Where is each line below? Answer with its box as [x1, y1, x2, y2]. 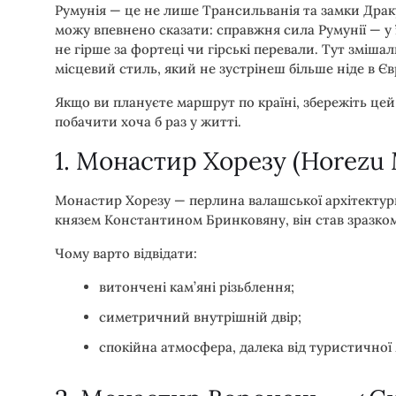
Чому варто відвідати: [55, 244, 197, 262]
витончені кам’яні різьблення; [99, 278, 294, 295]
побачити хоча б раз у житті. [55, 112, 241, 130]
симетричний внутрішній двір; [99, 308, 301, 325]
